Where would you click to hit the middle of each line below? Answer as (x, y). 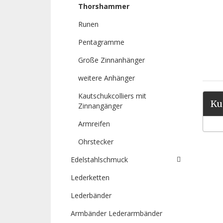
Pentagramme (101, 42)
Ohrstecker (96, 142)
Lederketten (90, 178)
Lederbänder (91, 196)
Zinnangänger (100, 106)
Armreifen (94, 124)
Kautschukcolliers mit (112, 96)
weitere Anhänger (107, 78)
